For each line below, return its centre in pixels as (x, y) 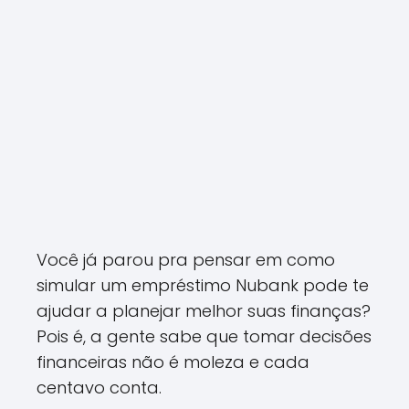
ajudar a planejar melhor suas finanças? (204, 311)
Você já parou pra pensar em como (186, 260)
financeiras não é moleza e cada (173, 362)
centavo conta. (99, 388)
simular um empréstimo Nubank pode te (203, 285)
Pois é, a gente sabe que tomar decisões (204, 336)
